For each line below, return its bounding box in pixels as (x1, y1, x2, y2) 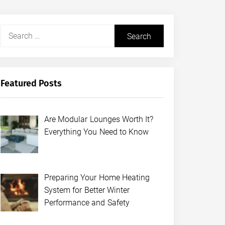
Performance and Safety (44, 197, 132, 207)
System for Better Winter (44, 185, 130, 195)
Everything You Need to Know (44, 127, 149, 137)
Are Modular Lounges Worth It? (44, 115, 154, 124)
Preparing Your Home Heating (44, 172, 150, 182)
